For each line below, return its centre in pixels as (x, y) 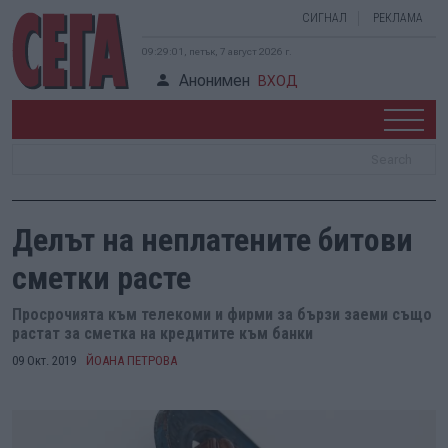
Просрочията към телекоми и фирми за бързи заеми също (222, 314)
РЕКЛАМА (398, 18)
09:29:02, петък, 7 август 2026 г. (217, 51)
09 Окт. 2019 (44, 360)
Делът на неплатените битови (212, 240)
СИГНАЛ (324, 18)
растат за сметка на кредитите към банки (162, 333)
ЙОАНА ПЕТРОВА (131, 360)
